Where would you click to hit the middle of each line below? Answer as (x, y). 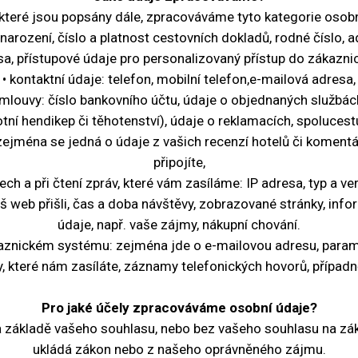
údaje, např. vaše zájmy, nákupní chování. (179, 225)
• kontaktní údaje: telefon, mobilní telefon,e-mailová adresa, (179, 79)
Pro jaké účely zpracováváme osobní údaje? (179, 308)
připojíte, (179, 162)
